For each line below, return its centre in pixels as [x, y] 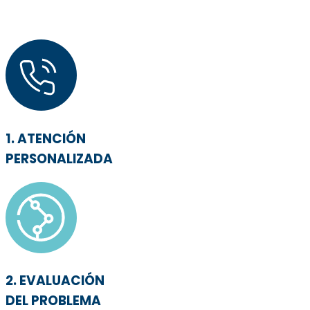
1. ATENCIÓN [46, 138]
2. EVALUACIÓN [55, 281]
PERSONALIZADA [59, 158]
